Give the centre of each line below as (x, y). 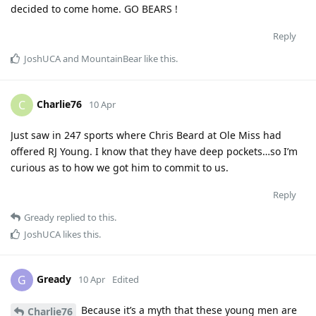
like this (159, 59)
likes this (80, 235)
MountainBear (111, 59)
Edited (126, 280)
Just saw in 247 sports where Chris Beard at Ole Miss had (146, 135)
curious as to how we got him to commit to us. (120, 168)
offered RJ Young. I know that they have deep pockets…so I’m (154, 152)
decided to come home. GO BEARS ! (94, 9)
